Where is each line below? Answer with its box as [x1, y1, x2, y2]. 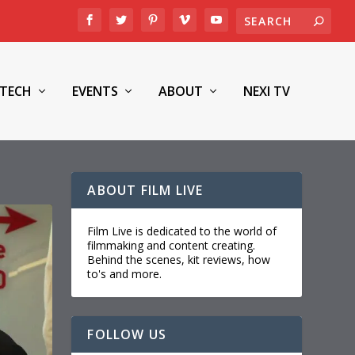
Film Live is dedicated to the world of [87, 223, 277, 239]
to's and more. [87, 266, 162, 281]
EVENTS [71, 82, 118, 100]
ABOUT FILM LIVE [87, 181, 204, 199]
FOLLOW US [87, 326, 167, 343]
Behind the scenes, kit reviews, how [87, 252, 271, 267]
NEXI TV [242, 82, 290, 100]
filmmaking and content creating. [87, 238, 256, 253]
